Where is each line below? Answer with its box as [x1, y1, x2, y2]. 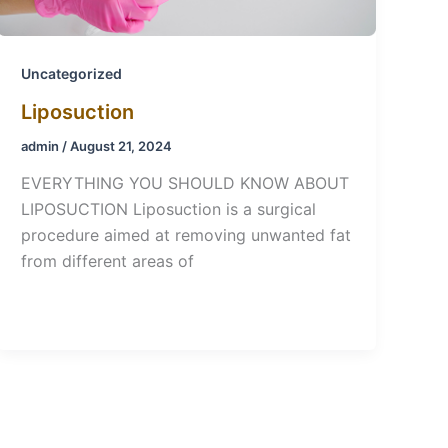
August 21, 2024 [70, 137, 173, 154]
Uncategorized [21, 65, 123, 83]
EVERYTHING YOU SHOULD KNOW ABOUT [21, 173, 350, 194]
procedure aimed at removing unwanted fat [21, 225, 352, 246]
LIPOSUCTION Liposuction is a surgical [21, 199, 317, 220]
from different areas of [21, 251, 195, 272]
